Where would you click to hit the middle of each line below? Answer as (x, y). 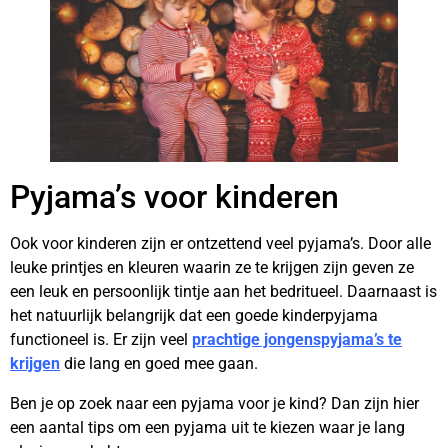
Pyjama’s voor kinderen (174, 197)
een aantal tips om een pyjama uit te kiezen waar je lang (207, 427)
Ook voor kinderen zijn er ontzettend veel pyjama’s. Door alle (220, 243)
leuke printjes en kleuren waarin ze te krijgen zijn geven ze (212, 267)
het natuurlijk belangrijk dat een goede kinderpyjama (194, 315)
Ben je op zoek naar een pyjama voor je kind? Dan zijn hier (214, 403)
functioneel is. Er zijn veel (101, 339)
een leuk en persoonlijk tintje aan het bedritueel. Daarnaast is (223, 291)
